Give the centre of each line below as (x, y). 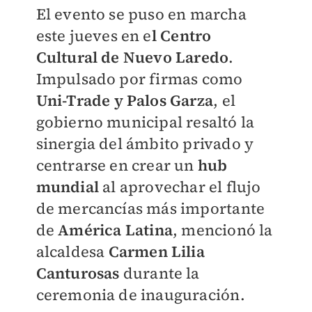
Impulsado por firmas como (139, 79)
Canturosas (78, 273)
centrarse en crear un (117, 165)
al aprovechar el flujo (180, 187)
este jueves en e (94, 36)
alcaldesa (72, 251)
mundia (65, 187)
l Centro (181, 36)
